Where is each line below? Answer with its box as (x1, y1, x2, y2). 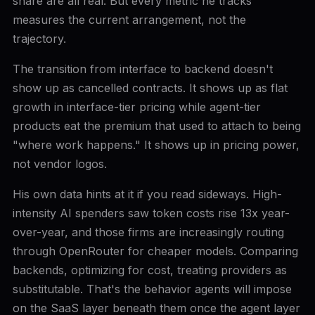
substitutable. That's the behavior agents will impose (12, 282, 292, 296)
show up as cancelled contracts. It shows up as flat (12, 81, 288, 95)
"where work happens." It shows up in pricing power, (12, 138, 300, 152)
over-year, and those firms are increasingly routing (12, 225, 284, 239)
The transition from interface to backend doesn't (12, 62, 273, 76)
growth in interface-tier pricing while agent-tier (12, 100, 261, 114)
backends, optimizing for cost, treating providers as (12, 263, 287, 277)
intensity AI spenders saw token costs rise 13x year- (12, 206, 290, 220)
